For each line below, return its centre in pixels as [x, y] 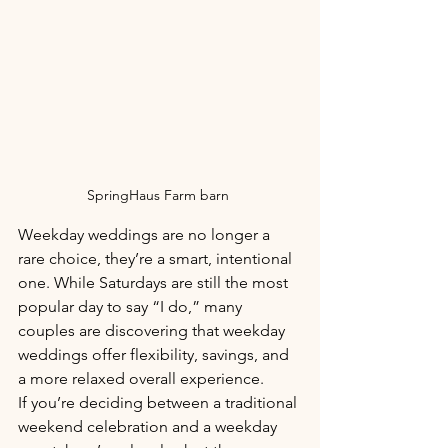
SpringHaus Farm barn [160, 194]
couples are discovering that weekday [153, 330]
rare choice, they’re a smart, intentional [157, 258]
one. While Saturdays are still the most [155, 282]
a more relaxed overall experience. [141, 378]
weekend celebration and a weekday [149, 426]
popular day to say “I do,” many [132, 306]
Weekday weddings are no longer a [146, 234]
